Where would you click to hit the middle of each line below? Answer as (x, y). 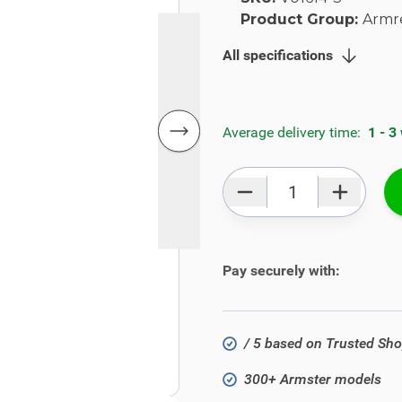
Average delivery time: (293, 132)
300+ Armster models (313, 379)
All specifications (278, 55)
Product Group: (301, 19)
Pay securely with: (281, 271)
